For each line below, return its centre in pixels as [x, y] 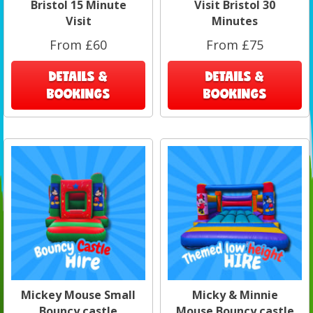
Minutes [235, 21]
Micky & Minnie [235, 294]
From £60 [78, 44]
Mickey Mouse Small [78, 294]
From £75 [235, 44]
